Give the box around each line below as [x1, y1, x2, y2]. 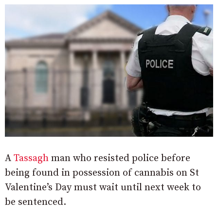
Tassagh [14, 152, 49, 164]
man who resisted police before [49, 152, 190, 164]
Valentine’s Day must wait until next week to [5, 181, 201, 194]
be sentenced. [5, 196, 66, 208]
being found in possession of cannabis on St [5, 166, 199, 179]
